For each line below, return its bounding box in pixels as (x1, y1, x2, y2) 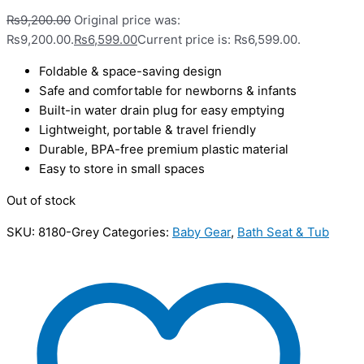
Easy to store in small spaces (39, 160, 205, 176)
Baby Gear (172, 223, 231, 240)
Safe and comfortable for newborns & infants (39, 82, 297, 98)
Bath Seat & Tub (237, 223, 329, 240)
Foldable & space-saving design (39, 63, 222, 79)
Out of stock (6, 192, 76, 208)
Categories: (102, 223, 172, 240)
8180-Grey (38, 223, 99, 240)
